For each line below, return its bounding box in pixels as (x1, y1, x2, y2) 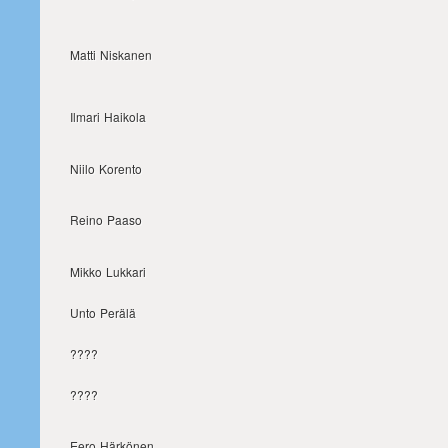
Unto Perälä (70, 304, 136, 321)
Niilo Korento (70, 160, 142, 177)
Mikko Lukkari (70, 263, 146, 280)
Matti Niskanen (70, 46, 152, 63)
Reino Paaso (70, 211, 142, 228)
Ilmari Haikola (70, 108, 146, 125)
